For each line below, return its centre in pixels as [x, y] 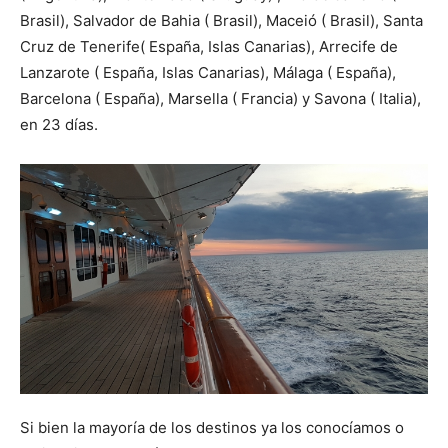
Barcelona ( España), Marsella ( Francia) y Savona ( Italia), [220, 99]
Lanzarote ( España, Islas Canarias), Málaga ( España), [208, 73]
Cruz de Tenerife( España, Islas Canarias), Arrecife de [209, 47]
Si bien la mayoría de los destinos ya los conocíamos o [212, 428]
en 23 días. [59, 125]
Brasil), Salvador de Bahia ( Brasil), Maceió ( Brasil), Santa [221, 21]
